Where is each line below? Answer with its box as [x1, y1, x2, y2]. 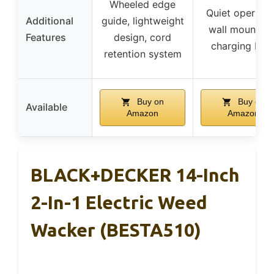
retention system [103, 47, 182, 60]
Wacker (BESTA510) [31, 219, 201, 240]
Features [26, 31, 66, 43]
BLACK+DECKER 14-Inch [31, 164, 240, 185]
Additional [26, 14, 73, 27]
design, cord [114, 31, 171, 43]
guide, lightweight [101, 14, 184, 27]
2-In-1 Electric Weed [31, 191, 207, 213]
